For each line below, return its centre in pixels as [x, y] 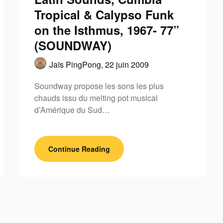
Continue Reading [79, 149]
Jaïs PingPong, [77, 64]
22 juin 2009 [127, 64]
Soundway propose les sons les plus [99, 86]
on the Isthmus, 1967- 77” [107, 30]
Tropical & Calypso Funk [104, 14]
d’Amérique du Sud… [72, 110]
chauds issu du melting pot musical [96, 98]
